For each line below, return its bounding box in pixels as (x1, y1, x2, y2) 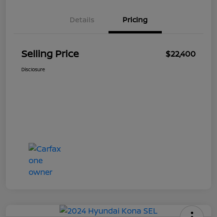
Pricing (123, 15, 148, 25)
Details (69, 15, 94, 25)
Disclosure (21, 66, 45, 73)
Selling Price (21, 47, 79, 61)
